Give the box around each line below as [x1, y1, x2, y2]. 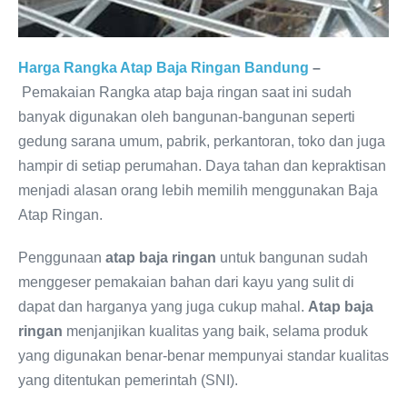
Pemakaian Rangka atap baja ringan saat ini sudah [22, 84, 352, 101]
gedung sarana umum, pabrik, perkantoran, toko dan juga [18, 134, 385, 150]
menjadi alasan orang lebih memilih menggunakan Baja [18, 183, 378, 199]
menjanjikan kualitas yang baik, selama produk [63, 323, 368, 340]
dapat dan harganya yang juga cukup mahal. [18, 299, 308, 315]
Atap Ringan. [18, 207, 103, 223]
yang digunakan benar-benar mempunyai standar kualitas [18, 348, 389, 364]
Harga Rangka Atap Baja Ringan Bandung [18, 60, 309, 76]
